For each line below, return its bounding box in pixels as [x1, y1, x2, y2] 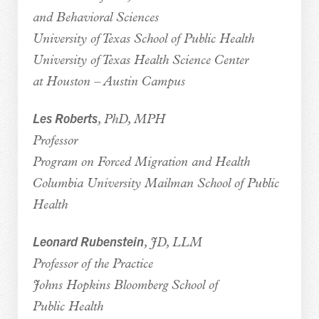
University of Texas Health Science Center [32, 53, 249, 68]
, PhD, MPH [97, 113, 165, 127]
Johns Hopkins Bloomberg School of [32, 278, 218, 293]
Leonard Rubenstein [32, 232, 144, 249]
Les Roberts [32, 109, 98, 126]
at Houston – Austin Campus [32, 75, 185, 89]
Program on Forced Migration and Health [32, 155, 250, 169]
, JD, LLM [143, 236, 202, 250]
